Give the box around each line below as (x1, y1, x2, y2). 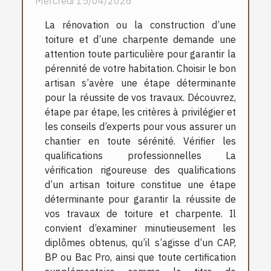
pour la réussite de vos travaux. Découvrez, (45, 91, 236, 104)
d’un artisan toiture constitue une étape (45, 178, 236, 191)
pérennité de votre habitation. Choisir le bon (45, 62, 236, 75)
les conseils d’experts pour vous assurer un (45, 120, 236, 133)
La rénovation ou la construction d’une (45, 19, 236, 31)
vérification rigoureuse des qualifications (45, 164, 236, 177)
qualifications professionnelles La (45, 149, 236, 162)
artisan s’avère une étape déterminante (45, 77, 236, 90)
